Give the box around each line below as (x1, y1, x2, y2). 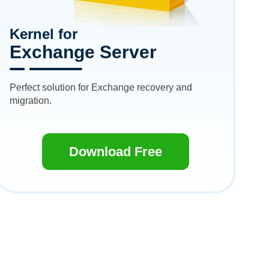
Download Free (69, 144, 163, 159)
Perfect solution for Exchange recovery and (10, 82, 193, 92)
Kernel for (10, 26, 78, 42)
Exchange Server (10, 42, 157, 62)
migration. (10, 95, 52, 106)
